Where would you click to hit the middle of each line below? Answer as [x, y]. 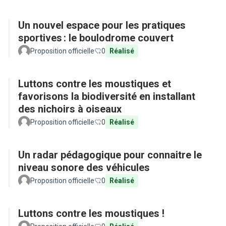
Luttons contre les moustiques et [95, 84]
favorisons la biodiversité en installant [107, 96]
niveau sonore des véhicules [84, 167]
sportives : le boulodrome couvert [96, 38]
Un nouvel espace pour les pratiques [102, 25]
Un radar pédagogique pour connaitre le [110, 155]
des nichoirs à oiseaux [70, 109]
